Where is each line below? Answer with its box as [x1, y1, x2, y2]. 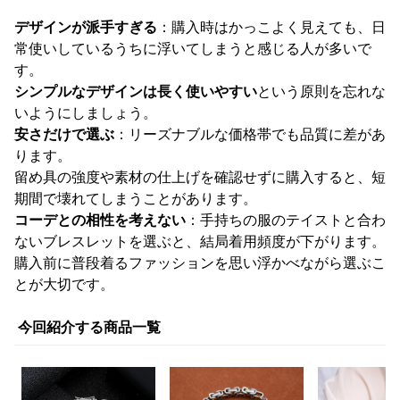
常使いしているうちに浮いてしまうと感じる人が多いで [14, 38, 371, 58]
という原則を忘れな [257, 81, 386, 101]
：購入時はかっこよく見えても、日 [157, 17, 386, 37]
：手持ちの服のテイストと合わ [186, 210, 386, 229]
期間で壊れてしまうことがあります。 [14, 188, 257, 208]
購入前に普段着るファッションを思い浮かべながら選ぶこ [14, 253, 386, 272]
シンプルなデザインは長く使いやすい [14, 81, 257, 101]
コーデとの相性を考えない [14, 210, 186, 229]
